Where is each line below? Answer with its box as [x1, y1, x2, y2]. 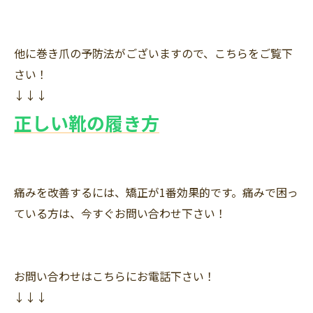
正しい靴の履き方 [14, 110, 159, 136]
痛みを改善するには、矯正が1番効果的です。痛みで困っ [14, 184, 298, 201]
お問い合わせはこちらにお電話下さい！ [14, 268, 215, 285]
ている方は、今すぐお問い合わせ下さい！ [14, 205, 226, 222]
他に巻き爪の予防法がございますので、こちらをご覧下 [14, 45, 293, 62]
